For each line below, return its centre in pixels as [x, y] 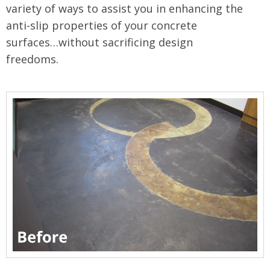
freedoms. [32, 59]
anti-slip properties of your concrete [102, 26]
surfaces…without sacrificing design [99, 42]
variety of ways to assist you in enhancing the [124, 9]
